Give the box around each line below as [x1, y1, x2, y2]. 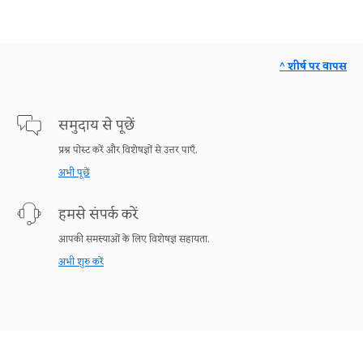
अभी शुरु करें [58, 255, 104, 270]
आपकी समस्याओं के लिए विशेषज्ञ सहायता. [58, 233, 209, 247]
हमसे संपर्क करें [58, 204, 138, 226]
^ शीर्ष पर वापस [280, 58, 347, 75]
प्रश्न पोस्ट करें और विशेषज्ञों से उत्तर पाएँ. [58, 143, 197, 158]
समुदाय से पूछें [58, 115, 135, 137]
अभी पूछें [58, 166, 90, 181]
